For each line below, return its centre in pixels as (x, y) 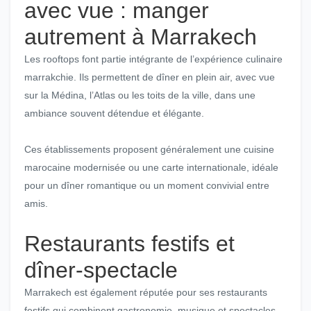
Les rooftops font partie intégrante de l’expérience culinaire (153, 59)
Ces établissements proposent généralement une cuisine (149, 150)
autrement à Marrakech (141, 37)
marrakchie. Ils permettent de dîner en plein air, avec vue (150, 77)
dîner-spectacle (101, 270)
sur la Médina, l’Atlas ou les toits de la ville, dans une (140, 95)
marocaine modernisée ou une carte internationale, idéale (151, 168)
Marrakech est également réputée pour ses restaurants (146, 293)
